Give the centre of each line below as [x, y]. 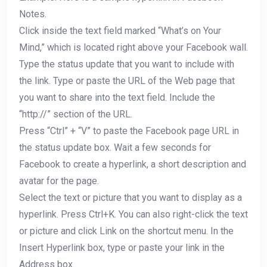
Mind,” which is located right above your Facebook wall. [133, 47]
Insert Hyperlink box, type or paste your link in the [122, 247]
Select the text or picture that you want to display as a [131, 197]
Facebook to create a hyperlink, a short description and [133, 164]
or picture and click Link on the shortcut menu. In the [126, 231]
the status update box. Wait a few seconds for [115, 147]
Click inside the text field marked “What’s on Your [120, 30]
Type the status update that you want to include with [127, 64]
